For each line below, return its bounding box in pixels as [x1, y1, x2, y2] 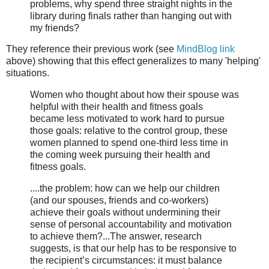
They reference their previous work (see [6, 44, 177, 55]
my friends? [30, 22, 79, 33]
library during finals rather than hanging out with [30, 10, 232, 21]
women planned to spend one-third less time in [30, 138, 228, 148]
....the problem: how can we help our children [30, 183, 220, 194]
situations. [6, 68, 49, 79]
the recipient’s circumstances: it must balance [30, 255, 222, 266]
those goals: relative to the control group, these [30, 125, 228, 136]
